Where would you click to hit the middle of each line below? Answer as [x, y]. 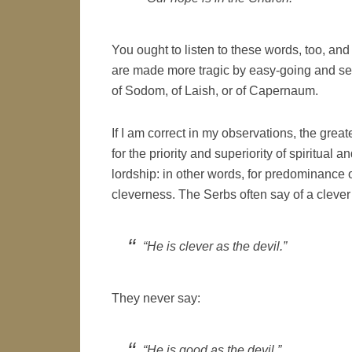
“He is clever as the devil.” [215, 246]
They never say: [156, 298]
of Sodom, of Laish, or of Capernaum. [215, 91]
